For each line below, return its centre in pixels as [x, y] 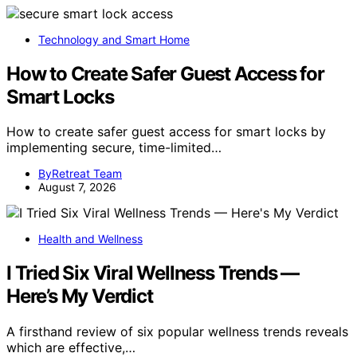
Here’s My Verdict [80, 296]
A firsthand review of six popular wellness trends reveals [177, 332]
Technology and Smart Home [114, 39]
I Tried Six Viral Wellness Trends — [153, 273]
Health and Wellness [90, 239]
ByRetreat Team [80, 174]
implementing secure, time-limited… [114, 148]
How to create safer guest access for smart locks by [166, 132]
